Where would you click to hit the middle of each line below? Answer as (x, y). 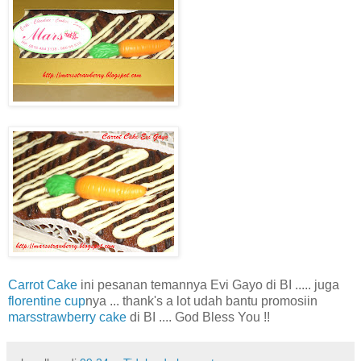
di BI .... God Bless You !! (200, 317)
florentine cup (47, 301)
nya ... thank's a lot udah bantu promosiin (201, 301)
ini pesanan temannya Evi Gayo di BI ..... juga (208, 284)
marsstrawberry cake (69, 317)
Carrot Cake (43, 284)
